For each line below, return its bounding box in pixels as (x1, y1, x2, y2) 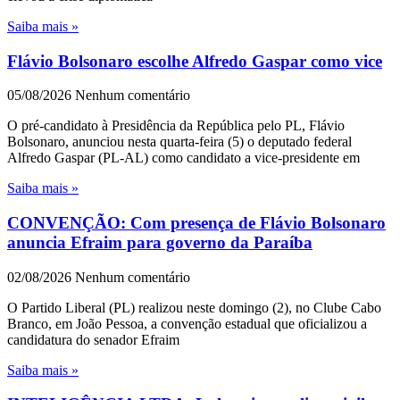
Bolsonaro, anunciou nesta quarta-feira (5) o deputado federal (7, 134, 352, 150)
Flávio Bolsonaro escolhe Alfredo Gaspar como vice (7, 51, 382, 71)
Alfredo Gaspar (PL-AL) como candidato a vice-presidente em (7, 150, 360, 166)
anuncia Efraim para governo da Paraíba (7, 233, 312, 253)
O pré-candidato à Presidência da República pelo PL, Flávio (7, 118, 345, 134)
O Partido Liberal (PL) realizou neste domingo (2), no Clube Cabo (7, 299, 381, 315)
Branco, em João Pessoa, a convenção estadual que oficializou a (7, 315, 367, 331)
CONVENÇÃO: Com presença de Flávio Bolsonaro (7, 213, 386, 233)
